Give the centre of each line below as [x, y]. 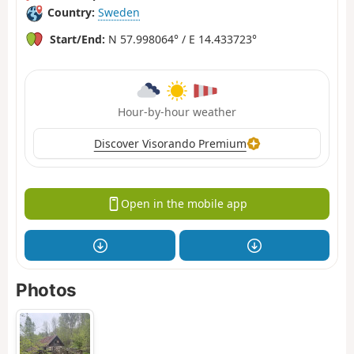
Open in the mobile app [184, 204]
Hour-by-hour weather [177, 111]
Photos [46, 290]
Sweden [119, 13]
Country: [71, 13]
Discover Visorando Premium [170, 143]
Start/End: [77, 39]
